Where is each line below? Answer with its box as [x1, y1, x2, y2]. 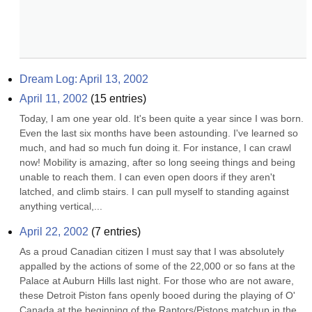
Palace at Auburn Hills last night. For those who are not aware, [19, 275, 294, 286]
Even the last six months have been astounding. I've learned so [19, 127, 298, 139]
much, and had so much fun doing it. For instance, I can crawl [19, 142, 291, 153]
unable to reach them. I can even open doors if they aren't [19, 171, 275, 182]
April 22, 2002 [19, 226, 88, 237]
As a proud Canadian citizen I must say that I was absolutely [19, 246, 284, 257]
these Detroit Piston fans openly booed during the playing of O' [19, 290, 295, 301]
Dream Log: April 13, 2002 [19, 73, 148, 85]
